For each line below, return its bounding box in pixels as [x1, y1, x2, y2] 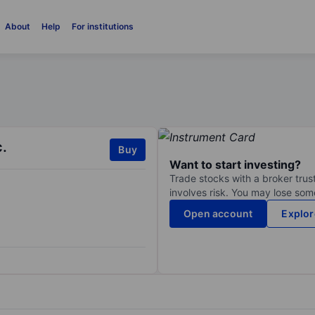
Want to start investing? [169, 157, 301, 172]
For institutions [71, 21, 134, 32]
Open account [184, 207, 253, 220]
